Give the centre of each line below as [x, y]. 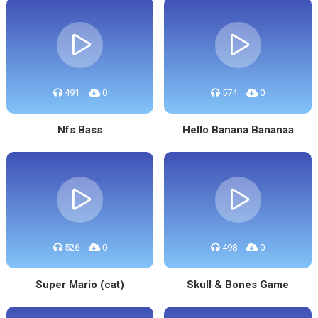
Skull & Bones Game [238, 285]
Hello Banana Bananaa [238, 130]
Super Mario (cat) [80, 285]
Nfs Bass [80, 130]
